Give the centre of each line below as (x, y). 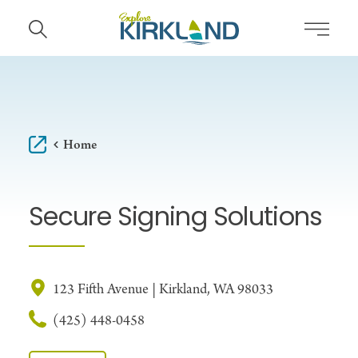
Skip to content (62, 27)
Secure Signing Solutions (176, 219)
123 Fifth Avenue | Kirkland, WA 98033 (163, 290)
